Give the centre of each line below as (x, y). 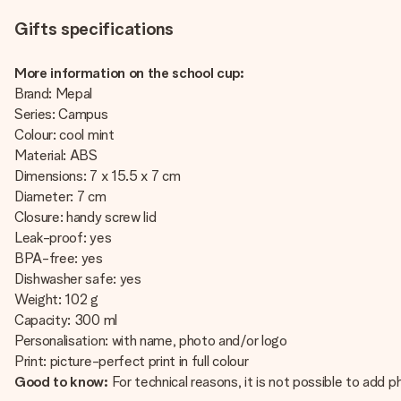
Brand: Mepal (54, 94)
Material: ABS (56, 155)
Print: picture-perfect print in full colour (132, 361)
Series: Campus (61, 114)
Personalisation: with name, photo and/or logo (151, 341)
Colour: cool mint (64, 135)
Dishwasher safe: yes (78, 279)
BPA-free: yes (59, 258)
